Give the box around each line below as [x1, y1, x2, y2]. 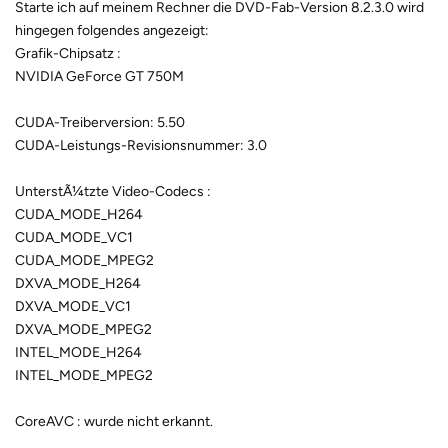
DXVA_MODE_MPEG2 [15, 321, 152, 338]
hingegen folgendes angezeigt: [15, 22, 209, 39]
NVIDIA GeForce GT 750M [15, 68, 184, 85]
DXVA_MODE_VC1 [15, 298, 131, 315]
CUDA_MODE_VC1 [15, 229, 133, 246]
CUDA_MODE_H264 [15, 206, 143, 223]
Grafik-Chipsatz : [15, 45, 121, 62]
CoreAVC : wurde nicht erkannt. [15, 413, 213, 430]
